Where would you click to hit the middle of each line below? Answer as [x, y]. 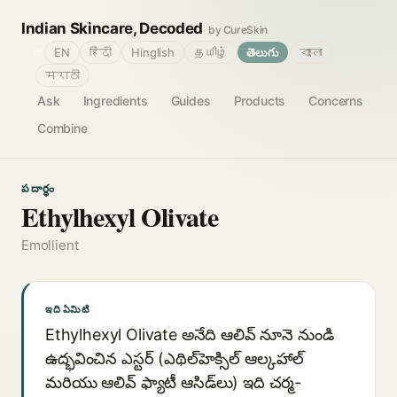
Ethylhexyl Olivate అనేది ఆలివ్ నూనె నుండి [190, 335]
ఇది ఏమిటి [67, 309]
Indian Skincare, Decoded [112, 28]
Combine [62, 128]
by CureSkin [238, 30]
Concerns [336, 101]
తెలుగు [263, 52]
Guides [191, 101]
